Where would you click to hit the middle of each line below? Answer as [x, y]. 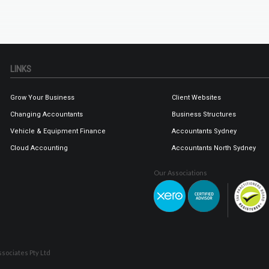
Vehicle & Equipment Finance [58, 131]
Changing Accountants [47, 115]
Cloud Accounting [39, 148]
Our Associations [180, 173]
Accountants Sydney [204, 131]
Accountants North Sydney [214, 148]
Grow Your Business [42, 98]
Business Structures [204, 115]
